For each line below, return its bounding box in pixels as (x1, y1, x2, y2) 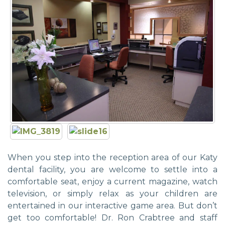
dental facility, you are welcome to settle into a (8, 164, 217, 174)
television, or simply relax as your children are (8, 188, 217, 198)
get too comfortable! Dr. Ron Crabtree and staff (8, 212, 217, 222)
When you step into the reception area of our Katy (8, 152, 217, 162)
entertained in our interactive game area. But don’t (8, 200, 217, 210)
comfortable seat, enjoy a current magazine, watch (8, 176, 217, 186)
